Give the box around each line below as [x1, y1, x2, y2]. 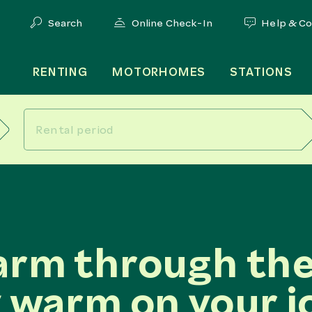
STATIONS [230, 65, 292, 79]
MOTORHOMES [112, 65, 206, 79]
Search [47, 16, 83, 30]
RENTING [33, 65, 88, 79]
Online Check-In [131, 16, 212, 30]
